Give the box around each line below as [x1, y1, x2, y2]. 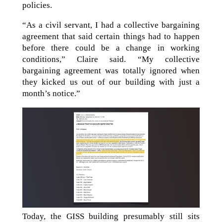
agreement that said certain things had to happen [22, 32, 200, 42]
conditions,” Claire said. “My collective [22, 55, 200, 64]
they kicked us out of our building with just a [22, 77, 200, 87]
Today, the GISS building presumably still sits [22, 211, 200, 221]
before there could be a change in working [22, 43, 200, 53]
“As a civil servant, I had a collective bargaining [22, 20, 200, 30]
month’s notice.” [22, 89, 80, 99]
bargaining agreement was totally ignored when [22, 66, 200, 76]
